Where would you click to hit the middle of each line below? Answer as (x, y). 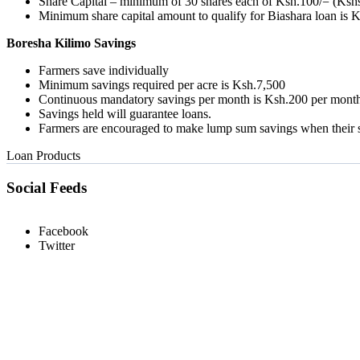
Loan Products (43, 155)
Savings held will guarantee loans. (125, 113)
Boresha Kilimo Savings (71, 43)
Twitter (57, 246)
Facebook (63, 231)
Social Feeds (47, 187)
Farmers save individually (104, 70)
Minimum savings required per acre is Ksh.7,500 (162, 84)
